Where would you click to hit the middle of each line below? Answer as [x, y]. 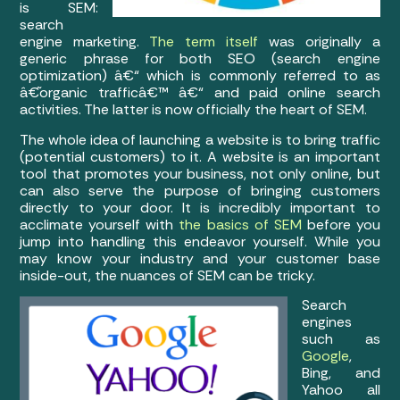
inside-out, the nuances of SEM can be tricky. [168, 275]
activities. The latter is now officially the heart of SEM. [194, 110]
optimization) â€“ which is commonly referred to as [200, 76]
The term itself [204, 42]
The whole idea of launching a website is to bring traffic [200, 139]
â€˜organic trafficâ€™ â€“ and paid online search [200, 93]
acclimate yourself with [100, 224]
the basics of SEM [240, 224]
